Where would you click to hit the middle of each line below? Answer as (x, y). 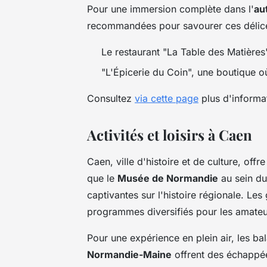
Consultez (111, 98)
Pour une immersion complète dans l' (170, 9)
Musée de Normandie (168, 178)
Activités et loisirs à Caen (170, 134)
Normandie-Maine (129, 254)
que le (102, 178)
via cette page (167, 98)
